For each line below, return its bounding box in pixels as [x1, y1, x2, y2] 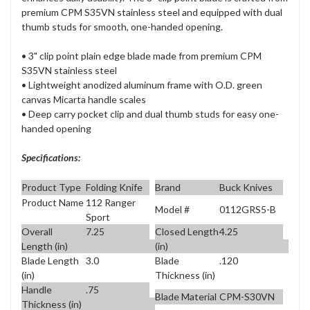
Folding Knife [85, 181, 143, 194]
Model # [155, 203, 190, 216]
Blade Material [155, 291, 217, 303]
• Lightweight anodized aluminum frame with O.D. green [21, 78, 262, 91]
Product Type [21, 181, 81, 194]
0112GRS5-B [219, 203, 276, 216]
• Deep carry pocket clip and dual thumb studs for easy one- [21, 107, 279, 120]
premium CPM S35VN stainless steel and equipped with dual [21, 6, 282, 18]
